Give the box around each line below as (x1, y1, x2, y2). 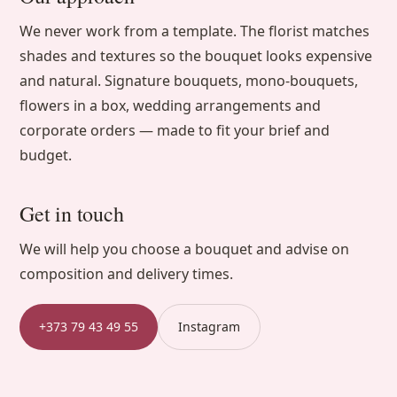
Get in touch (19, 199, 124, 228)
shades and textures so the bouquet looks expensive (19, 46, 373, 66)
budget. (19, 145, 73, 165)
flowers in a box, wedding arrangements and (19, 96, 322, 115)
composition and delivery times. (19, 264, 234, 284)
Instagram (178, 318, 241, 335)
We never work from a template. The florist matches (19, 21, 370, 41)
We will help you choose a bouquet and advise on (19, 239, 350, 259)
